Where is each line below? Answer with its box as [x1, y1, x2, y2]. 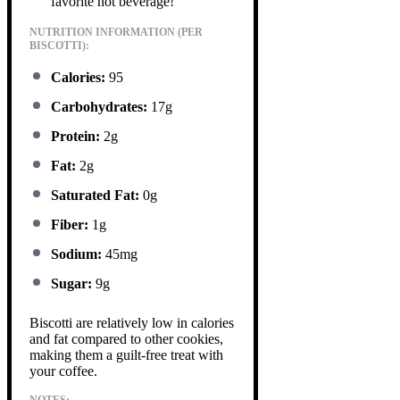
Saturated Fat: [51, 187, 139, 203]
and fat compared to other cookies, [29, 330, 223, 346]
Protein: [51, 128, 100, 144]
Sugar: [51, 275, 92, 291]
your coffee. [29, 362, 97, 379]
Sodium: [51, 246, 102, 262]
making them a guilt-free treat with [29, 346, 223, 362]
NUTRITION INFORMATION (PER [29, 25, 203, 38]
